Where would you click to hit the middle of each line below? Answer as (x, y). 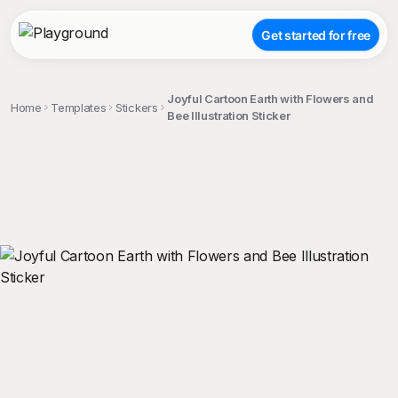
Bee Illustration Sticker (229, 115)
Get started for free (316, 35)
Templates (79, 107)
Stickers (137, 107)
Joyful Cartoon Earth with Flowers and (271, 99)
